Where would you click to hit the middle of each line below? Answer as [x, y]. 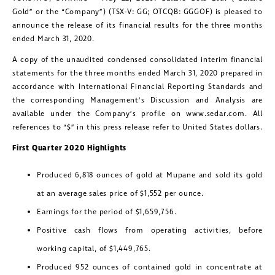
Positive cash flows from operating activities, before [150, 231]
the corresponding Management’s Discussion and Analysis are [137, 101]
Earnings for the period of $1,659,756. [107, 212]
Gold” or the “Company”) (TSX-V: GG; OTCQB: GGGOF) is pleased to [137, 12]
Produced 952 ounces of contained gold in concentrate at [150, 268]
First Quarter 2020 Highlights [70, 149]
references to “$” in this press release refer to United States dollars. [137, 128]
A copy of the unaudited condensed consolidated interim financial [137, 60]
